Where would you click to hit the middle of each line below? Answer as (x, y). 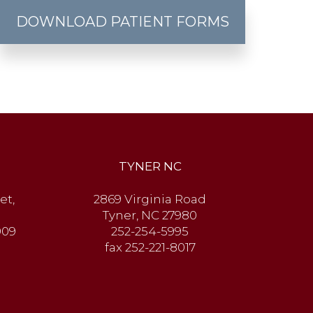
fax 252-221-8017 (150, 247)
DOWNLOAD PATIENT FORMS (122, 22)
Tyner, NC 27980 (150, 215)
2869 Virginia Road (150, 199)
